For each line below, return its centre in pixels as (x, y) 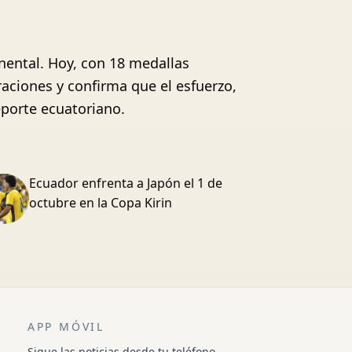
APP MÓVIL (66, 326)
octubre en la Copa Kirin (100, 203)
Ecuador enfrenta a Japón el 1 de (125, 183)
